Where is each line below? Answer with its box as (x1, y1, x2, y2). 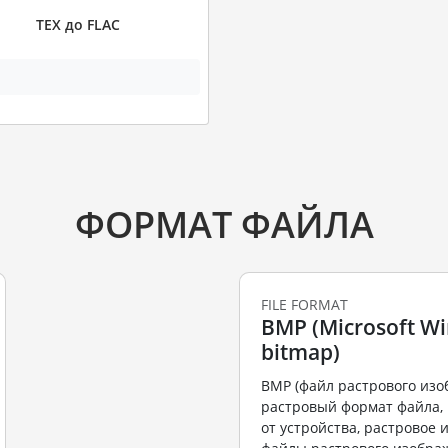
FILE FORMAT (261, 294, 348, 314)
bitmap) (261, 337, 340, 366)
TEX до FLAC (35, 15, 120, 35)
